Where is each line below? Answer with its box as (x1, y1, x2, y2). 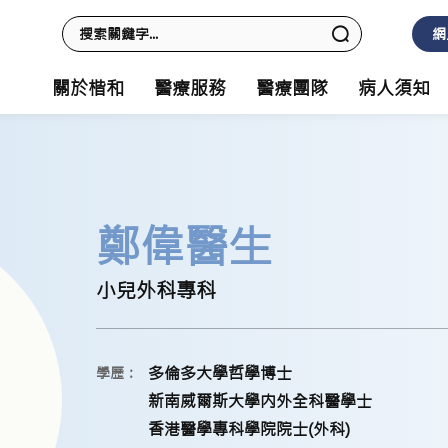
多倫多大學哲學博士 (148, 363, 292, 383)
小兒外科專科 (96, 278, 216, 303)
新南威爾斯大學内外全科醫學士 (148, 391, 372, 411)
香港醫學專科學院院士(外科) (148, 419, 350, 439)
